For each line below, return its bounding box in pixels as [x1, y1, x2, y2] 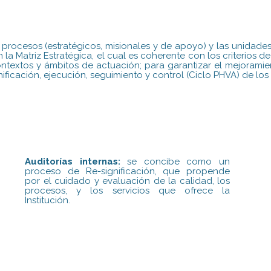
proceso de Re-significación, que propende [25, 165, 230, 177]
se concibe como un [120, 155, 230, 167]
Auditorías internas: [25, 155, 120, 167]
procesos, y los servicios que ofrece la [25, 184, 230, 196]
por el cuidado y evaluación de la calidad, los [25, 175, 230, 186]
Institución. [25, 194, 71, 206]
